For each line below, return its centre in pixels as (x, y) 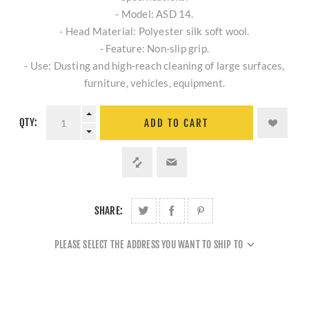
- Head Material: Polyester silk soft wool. (154, 31)
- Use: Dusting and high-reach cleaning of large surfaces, (154, 66)
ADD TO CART (177, 123)
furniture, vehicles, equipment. (154, 83)
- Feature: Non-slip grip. (154, 49)
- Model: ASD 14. (154, 14)
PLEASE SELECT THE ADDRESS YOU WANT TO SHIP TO (149, 245)
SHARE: (109, 211)
